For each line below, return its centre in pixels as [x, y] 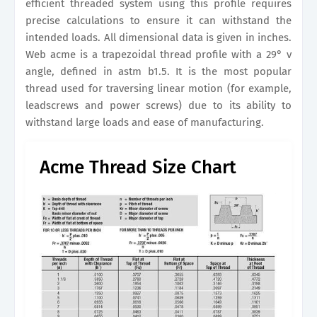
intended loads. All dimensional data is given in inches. [158, 38]
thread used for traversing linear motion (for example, [158, 88]
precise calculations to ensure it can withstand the [158, 21]
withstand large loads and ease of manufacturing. [145, 122]
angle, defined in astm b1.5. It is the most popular [158, 71]
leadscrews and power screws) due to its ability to [158, 105]
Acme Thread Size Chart [138, 167]
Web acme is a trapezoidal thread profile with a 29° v [158, 54]
